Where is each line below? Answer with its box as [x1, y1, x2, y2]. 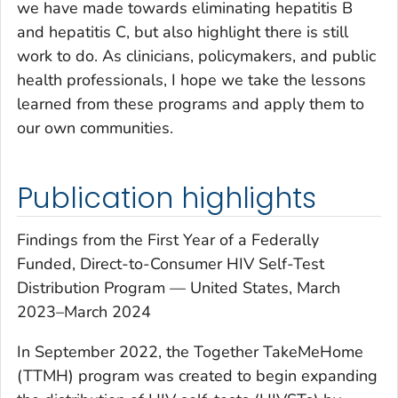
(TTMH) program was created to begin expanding [17, 365, 378, 387]
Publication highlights [17, 178, 317, 218]
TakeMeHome [263, 341, 363, 363]
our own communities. [17, 116, 173, 139]
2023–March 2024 [17, 301, 151, 323]
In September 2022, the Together [17, 341, 263, 363]
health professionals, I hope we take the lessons [17, 68, 366, 91]
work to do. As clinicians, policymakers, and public [17, 44, 376, 67]
